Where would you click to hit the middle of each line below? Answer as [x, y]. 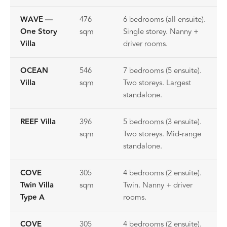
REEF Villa [38, 122]
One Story [39, 31]
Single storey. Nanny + [161, 31]
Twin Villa [37, 185]
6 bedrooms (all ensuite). [164, 19]
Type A [32, 197]
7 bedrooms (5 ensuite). [162, 70]
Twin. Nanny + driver [158, 185]
